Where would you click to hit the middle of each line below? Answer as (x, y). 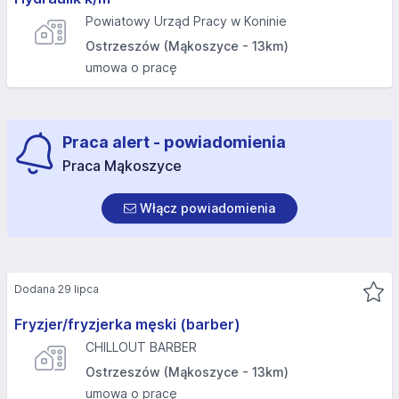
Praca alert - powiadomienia (174, 142)
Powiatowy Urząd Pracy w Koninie (186, 21)
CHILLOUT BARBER (141, 347)
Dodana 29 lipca (57, 289)
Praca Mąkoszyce (122, 166)
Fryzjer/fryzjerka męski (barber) (127, 324)
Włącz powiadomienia (206, 208)
